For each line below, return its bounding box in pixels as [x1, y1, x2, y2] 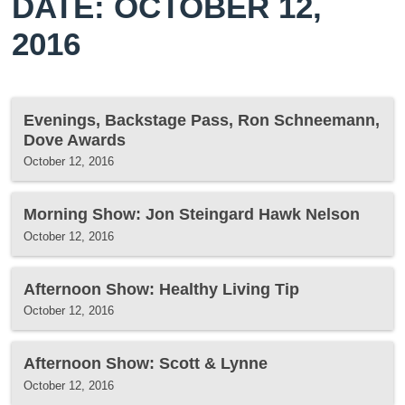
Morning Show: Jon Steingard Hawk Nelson [24, 204, 361, 224]
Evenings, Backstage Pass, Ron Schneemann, [24, 109, 381, 129]
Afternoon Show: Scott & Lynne [24, 353, 268, 373]
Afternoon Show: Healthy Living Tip [24, 278, 300, 298]
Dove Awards [24, 129, 127, 149]
